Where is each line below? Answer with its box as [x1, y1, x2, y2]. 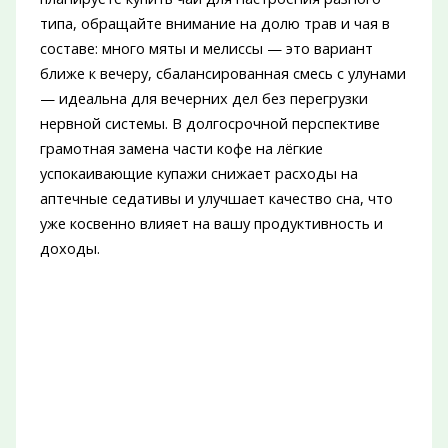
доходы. [39, 238, 100, 259]
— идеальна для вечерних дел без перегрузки [39, 88, 368, 109]
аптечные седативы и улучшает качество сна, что [39, 188, 393, 209]
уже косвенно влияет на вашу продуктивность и [39, 213, 383, 234]
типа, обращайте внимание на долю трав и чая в [39, 13, 390, 34]
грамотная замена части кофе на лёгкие [39, 138, 323, 159]
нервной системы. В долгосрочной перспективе [39, 113, 380, 134]
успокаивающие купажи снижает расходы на [39, 163, 358, 184]
